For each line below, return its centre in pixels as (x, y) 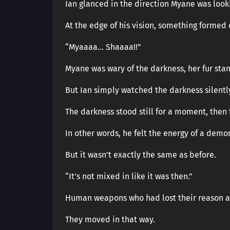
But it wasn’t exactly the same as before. (141, 155)
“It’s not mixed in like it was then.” (129, 176)
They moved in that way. (110, 219)
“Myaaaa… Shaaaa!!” (103, 47)
